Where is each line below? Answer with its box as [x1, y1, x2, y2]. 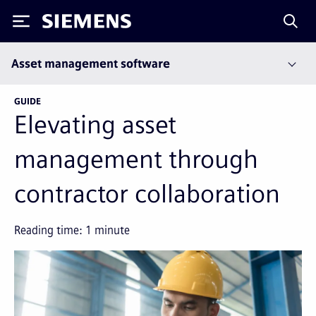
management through [14, 144, 258, 174]
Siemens [42, 16, 89, 31]
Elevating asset [14, 109, 176, 140]
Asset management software [11, 57, 170, 71]
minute [92, 224, 130, 237]
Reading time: [14, 224, 85, 237]
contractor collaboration [14, 178, 280, 209]
